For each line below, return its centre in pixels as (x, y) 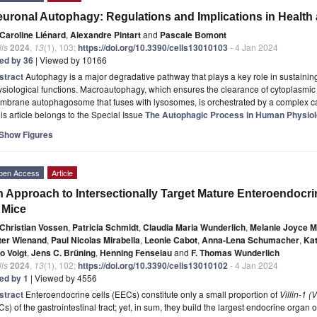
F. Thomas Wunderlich (235, 252)
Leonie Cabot (171, 240)
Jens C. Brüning (63, 252)
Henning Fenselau (136, 252)
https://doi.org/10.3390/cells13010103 (153, 47)
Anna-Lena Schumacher (250, 240)
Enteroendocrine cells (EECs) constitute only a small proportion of (152, 294)
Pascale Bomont (193, 34)
